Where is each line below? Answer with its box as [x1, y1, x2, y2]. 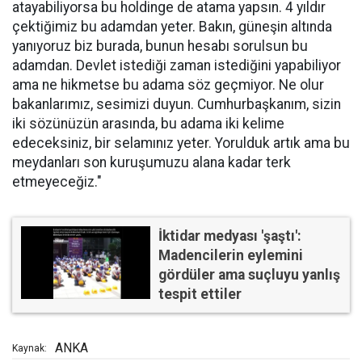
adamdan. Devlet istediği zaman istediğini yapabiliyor [12, 57, 341, 74]
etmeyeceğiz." [12, 174, 102, 190]
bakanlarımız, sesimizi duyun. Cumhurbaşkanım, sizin [12, 96, 341, 112]
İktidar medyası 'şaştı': [158, 228, 301, 244]
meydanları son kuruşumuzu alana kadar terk [12, 154, 291, 170]
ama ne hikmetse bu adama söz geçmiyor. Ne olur [12, 77, 324, 93]
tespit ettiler [158, 286, 242, 302]
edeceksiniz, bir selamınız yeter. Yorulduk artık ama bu [12, 135, 350, 151]
